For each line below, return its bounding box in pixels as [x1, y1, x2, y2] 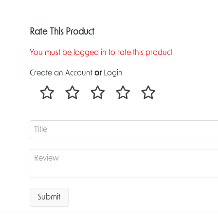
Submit [38, 193, 60, 201]
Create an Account [30, 69, 92, 77]
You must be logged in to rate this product [30, 48, 172, 56]
